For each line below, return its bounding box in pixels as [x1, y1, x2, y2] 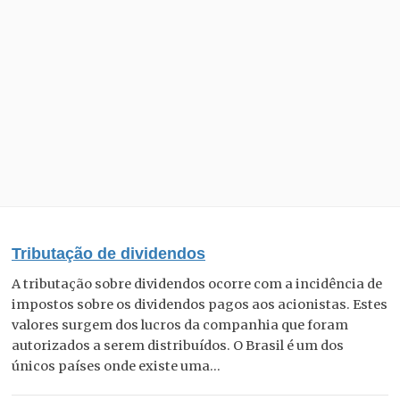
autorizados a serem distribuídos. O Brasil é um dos [12, 337, 344, 354]
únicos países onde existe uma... [12, 357, 221, 374]
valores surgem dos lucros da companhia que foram [12, 316, 348, 333]
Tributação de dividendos [12, 244, 205, 262]
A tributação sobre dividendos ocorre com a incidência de [12, 275, 382, 292]
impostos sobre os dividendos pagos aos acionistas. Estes [12, 296, 387, 312]
